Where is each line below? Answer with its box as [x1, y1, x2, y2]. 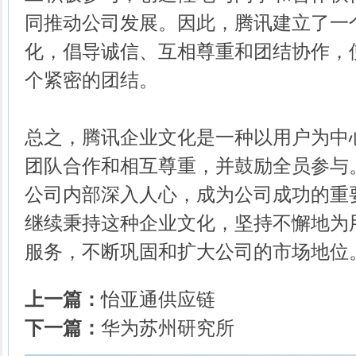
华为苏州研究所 [101, 317, 234, 339]
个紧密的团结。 [25, 69, 158, 91]
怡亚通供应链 [101, 288, 215, 311]
